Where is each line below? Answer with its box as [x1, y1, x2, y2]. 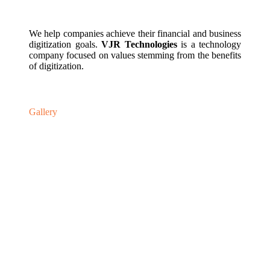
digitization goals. [29, 39, 98, 50]
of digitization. [29, 61, 84, 72]
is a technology [177, 39, 241, 50]
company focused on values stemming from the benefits [29, 50, 241, 61]
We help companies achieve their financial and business [29, 28, 241, 39]
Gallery [29, 106, 57, 117]
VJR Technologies [97, 39, 177, 50]
